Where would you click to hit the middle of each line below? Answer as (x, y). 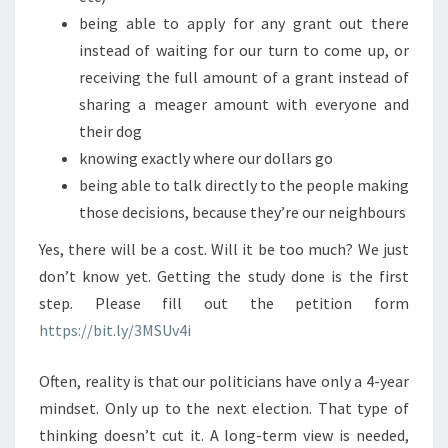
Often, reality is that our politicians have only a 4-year (224, 381)
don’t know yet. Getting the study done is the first (224, 276)
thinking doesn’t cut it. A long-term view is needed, (224, 435)
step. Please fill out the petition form (224, 303)
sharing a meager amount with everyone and (244, 104)
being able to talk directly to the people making (244, 185)
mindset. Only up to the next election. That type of (224, 408)
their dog (110, 131)
